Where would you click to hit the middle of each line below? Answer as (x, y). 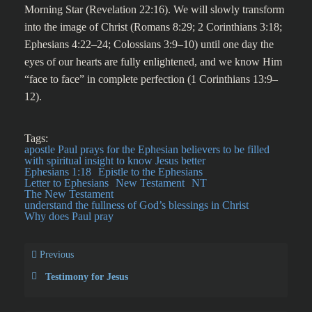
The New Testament (69, 194)
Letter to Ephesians (67, 183)
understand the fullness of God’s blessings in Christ (136, 205)
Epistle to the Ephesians (150, 172)
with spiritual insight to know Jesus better (115, 161)
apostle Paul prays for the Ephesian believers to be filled (147, 149)
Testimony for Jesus (87, 277)
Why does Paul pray (69, 216)
